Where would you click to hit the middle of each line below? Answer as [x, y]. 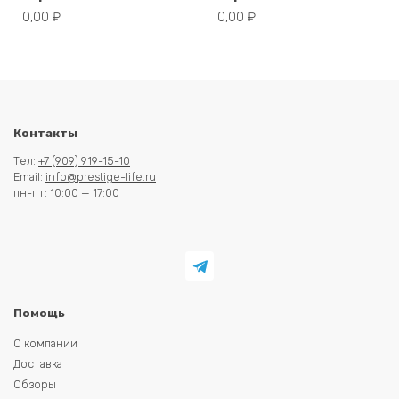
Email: [29, 177]
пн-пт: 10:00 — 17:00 [66, 193]
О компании [45, 343]
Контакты [45, 133]
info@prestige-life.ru [101, 177]
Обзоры [35, 384]
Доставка [38, 363]
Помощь [39, 313]
